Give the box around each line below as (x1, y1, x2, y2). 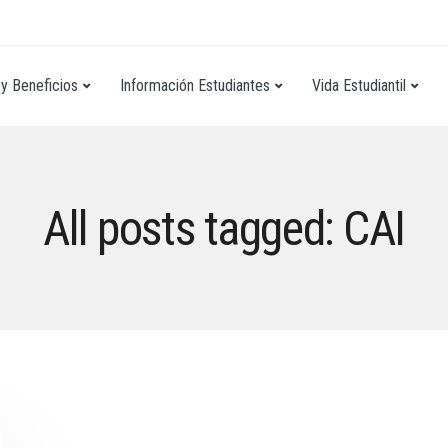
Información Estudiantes (120, 76, 270, 95)
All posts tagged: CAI (43, 200, 405, 257)
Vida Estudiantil (312, 76, 406, 95)
